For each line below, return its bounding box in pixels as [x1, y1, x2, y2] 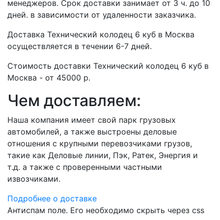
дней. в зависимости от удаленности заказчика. [7, 10, 196, 20]
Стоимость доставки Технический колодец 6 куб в [7, 61, 209, 71]
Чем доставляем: [7, 91, 141, 110]
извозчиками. [7, 174, 60, 184]
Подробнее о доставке [7, 193, 97, 204]
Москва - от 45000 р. [7, 73, 90, 83]
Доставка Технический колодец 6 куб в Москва [7, 29, 194, 40]
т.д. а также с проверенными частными [7, 162, 162, 172]
